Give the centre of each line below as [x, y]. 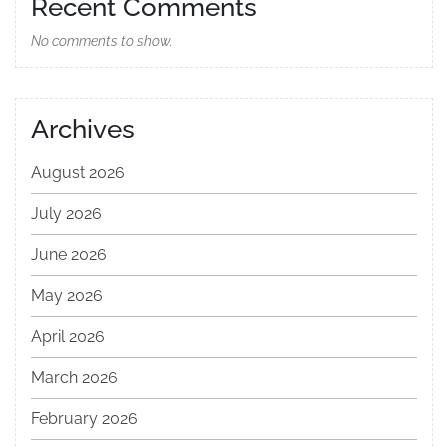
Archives [83, 129]
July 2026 [66, 214]
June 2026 [69, 255]
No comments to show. [102, 41]
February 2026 [84, 419]
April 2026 [68, 337]
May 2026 [67, 296]
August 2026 [78, 173]
